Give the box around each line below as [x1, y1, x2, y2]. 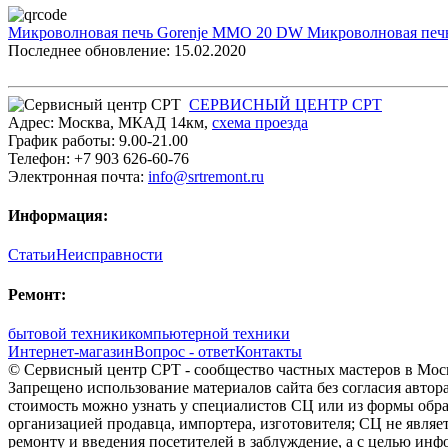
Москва [58, 113, 110, 131]
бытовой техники [8, 324, 128, 342]
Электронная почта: [8, 167, 148, 185]
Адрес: [8, 113, 58, 131]
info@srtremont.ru [148, 167, 264, 185]
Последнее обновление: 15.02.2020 [8, 41, 246, 59]
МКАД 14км [118, 113, 204, 131]
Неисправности [56, 246, 163, 264]
